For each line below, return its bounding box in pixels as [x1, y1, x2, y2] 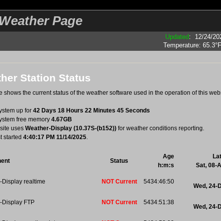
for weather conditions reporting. [116, 125, 204, 132]
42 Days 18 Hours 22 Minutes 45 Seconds [33, 107, 150, 114]
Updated [165, 33, 189, 41]
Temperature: [163, 41, 203, 49]
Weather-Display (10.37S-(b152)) [25, 125, 116, 132]
